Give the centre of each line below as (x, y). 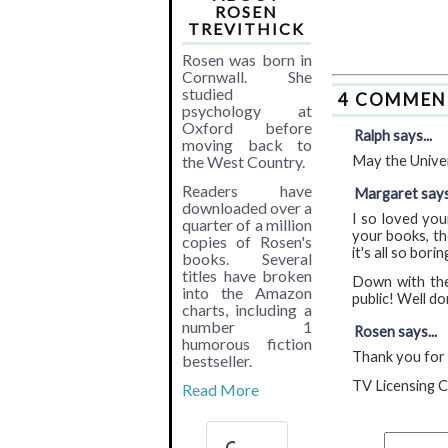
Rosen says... (395, 332)
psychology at (247, 110)
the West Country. (243, 161)
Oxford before (247, 127)
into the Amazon (247, 292)
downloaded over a (247, 207)
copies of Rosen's (247, 241)
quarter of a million (247, 224)
